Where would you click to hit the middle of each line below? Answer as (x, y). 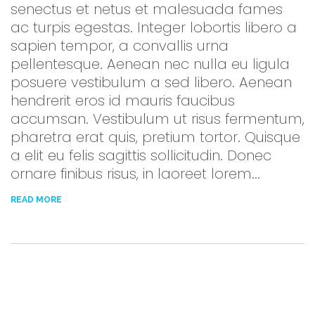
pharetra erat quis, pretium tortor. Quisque (155, 137)
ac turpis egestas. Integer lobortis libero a (154, 28)
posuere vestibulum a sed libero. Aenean (151, 83)
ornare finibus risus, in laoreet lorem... (135, 174)
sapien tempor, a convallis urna (120, 46)
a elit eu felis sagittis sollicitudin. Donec (141, 156)
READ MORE (36, 200)
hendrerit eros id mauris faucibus (123, 101)
